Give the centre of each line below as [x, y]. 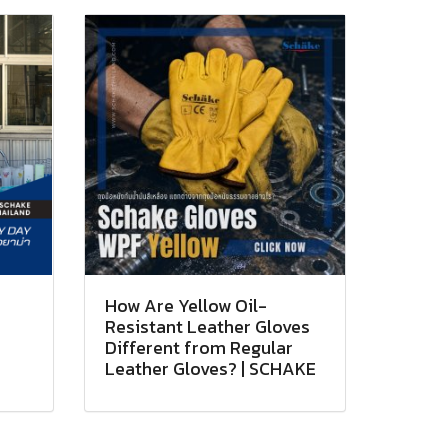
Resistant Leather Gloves [207, 326]
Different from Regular [198, 347]
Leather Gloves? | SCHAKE [210, 368]
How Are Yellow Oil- [185, 305]
